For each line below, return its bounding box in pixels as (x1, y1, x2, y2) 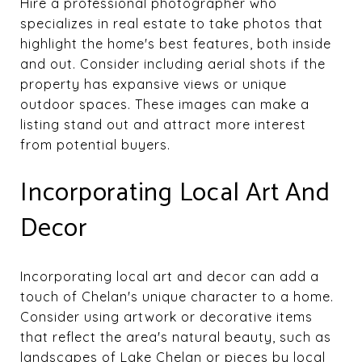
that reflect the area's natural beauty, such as (20, 328, 331, 345)
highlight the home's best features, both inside (20, 35, 331, 52)
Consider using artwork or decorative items (20, 308, 313, 325)
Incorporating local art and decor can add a (20, 267, 319, 284)
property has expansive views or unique (20, 75, 287, 92)
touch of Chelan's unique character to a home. (20, 288, 334, 305)
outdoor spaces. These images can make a (20, 95, 309, 112)
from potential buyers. (20, 136, 170, 153)
